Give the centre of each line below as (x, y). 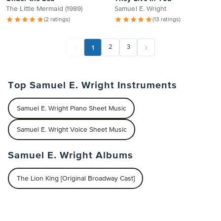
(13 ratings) (167, 20)
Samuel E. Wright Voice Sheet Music (72, 129)
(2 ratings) (57, 20)
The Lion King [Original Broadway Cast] (75, 178)
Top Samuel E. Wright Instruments (92, 85)
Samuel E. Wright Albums (71, 155)
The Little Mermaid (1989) (44, 9)
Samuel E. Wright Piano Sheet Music (71, 108)
